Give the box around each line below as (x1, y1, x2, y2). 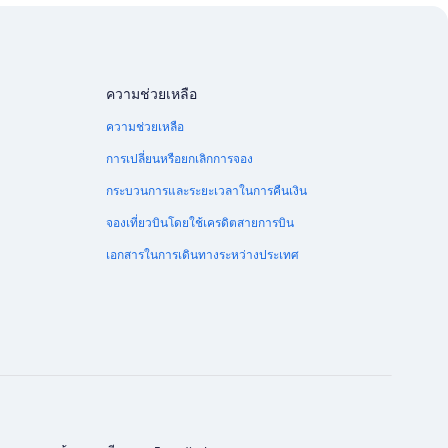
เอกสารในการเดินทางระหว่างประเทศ (106, 247, 299, 264)
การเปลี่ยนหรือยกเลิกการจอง (106, 151, 253, 168)
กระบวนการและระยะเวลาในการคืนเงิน (106, 183, 307, 200)
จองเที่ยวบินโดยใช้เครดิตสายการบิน (106, 215, 294, 232)
